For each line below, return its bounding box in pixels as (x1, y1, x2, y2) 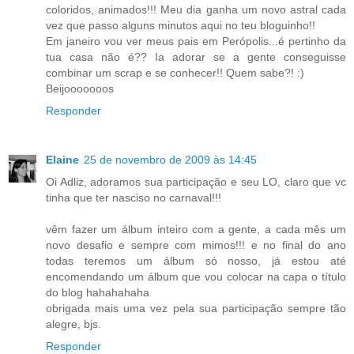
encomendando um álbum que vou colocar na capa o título (46, 270, 346, 284)
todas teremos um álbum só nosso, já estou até (46, 254, 346, 268)
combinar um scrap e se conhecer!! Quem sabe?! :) (46, 66, 304, 80)
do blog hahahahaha (46, 286, 149, 299)
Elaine (46, 153, 79, 167)
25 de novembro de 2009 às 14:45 (84, 153, 257, 167)
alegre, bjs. (46, 318, 101, 331)
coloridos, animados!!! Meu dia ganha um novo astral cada (46, 3, 346, 17)
